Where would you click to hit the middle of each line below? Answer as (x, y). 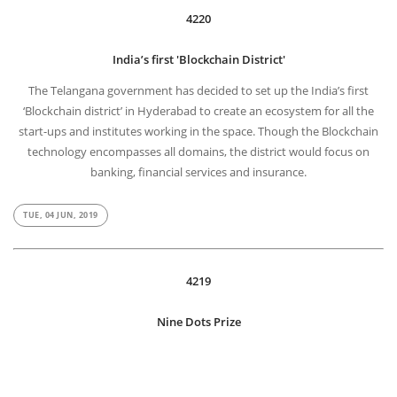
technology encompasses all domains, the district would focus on (198, 153)
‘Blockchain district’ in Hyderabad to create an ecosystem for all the (198, 112)
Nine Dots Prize (198, 323)
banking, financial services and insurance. (198, 173)
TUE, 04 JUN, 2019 (61, 216)
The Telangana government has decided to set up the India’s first (198, 92)
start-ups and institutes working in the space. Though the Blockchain (198, 132)
